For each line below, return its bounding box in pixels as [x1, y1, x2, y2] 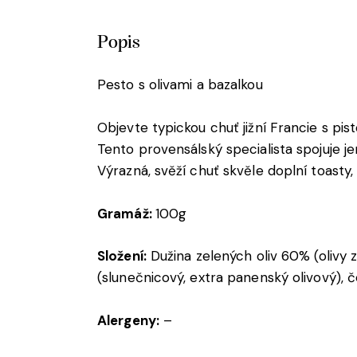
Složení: [97, 247, 147, 265]
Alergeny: [97, 311, 159, 329]
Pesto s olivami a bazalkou [97, 76, 263, 94]
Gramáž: [97, 204, 155, 222]
